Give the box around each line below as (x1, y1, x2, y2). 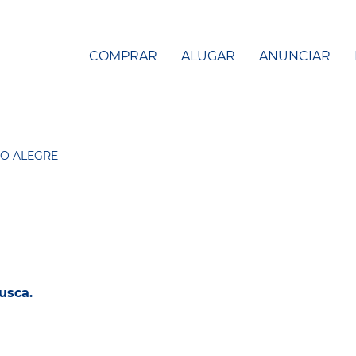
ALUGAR (181, 48, 235, 64)
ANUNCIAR (259, 48, 331, 64)
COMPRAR (89, 48, 157, 64)
